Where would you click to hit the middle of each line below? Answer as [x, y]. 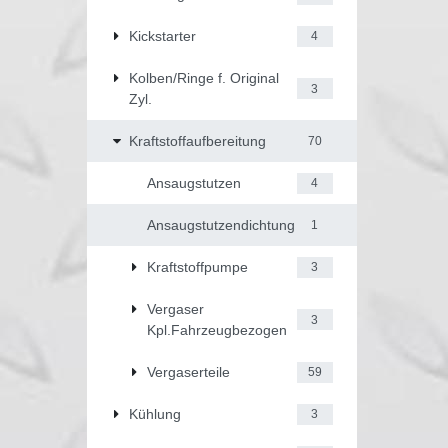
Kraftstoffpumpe [197, 266]
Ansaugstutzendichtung [220, 224]
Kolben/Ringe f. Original [204, 77]
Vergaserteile [188, 371]
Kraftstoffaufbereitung [197, 140]
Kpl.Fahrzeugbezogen [216, 329]
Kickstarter [162, 35]
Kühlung [155, 413]
